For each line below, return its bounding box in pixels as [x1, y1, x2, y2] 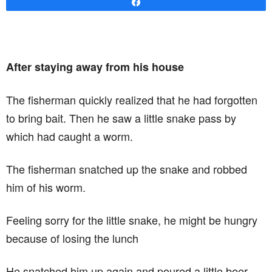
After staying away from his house [6, 59, 184, 75]
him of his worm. [6, 179, 86, 195]
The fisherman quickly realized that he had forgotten [6, 92, 257, 107]
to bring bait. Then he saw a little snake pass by [6, 110, 236, 126]
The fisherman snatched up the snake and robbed [6, 161, 247, 177]
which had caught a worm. [6, 128, 133, 144]
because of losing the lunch [6, 230, 138, 246]
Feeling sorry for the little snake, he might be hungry [6, 212, 257, 228]
